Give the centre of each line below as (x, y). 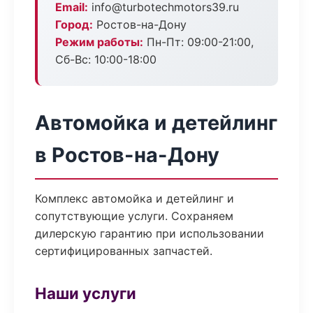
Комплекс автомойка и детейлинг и (134, 198)
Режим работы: (99, 42)
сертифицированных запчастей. (124, 251)
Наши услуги (86, 293)
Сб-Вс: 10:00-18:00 (106, 59)
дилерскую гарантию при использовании (150, 233)
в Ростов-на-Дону (127, 155)
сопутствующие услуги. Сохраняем (134, 216)
